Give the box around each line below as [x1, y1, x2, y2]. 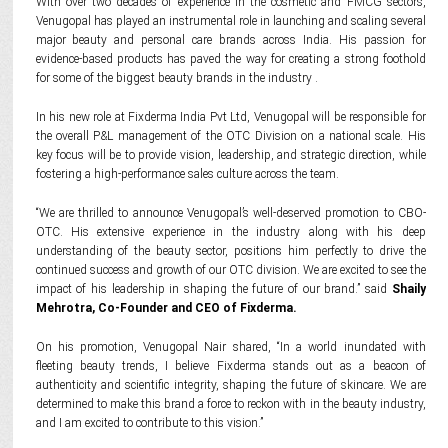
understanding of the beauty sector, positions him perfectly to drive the [35, 244, 426, 258]
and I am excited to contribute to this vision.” [35, 416, 263, 430]
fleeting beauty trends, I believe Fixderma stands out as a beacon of [35, 359, 426, 373]
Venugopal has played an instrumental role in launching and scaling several [35, 14, 426, 28]
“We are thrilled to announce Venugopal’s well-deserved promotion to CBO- [35, 206, 426, 220]
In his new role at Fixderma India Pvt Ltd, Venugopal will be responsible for [35, 110, 426, 124]
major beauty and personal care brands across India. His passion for [35, 33, 426, 47]
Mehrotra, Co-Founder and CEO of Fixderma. [35, 301, 297, 315]
